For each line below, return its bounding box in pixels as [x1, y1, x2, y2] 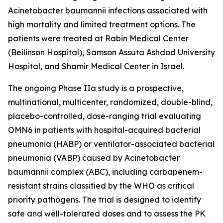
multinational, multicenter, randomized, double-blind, [8, 97, 213, 107]
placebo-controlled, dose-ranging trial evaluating [8, 111, 201, 121]
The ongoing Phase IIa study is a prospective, [8, 83, 184, 93]
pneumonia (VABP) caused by [8, 153, 124, 163]
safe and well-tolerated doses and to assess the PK [8, 209, 206, 219]
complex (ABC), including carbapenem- [49, 167, 203, 177]
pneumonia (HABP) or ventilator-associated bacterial [8, 139, 215, 149]
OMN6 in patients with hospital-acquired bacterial [8, 125, 201, 135]
